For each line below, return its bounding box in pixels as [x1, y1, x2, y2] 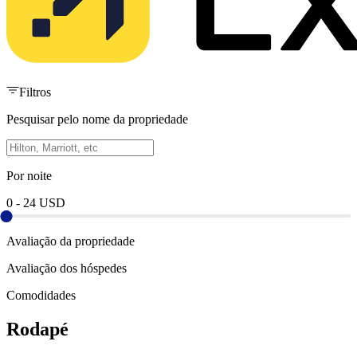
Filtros [19, 84, 51, 99]
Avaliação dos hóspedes [6, 261, 127, 275]
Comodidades [6, 288, 76, 302]
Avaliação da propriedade [6, 233, 135, 248]
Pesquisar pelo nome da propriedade [6, 112, 188, 126]
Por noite [6, 168, 52, 182]
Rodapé [6, 318, 69, 339]
